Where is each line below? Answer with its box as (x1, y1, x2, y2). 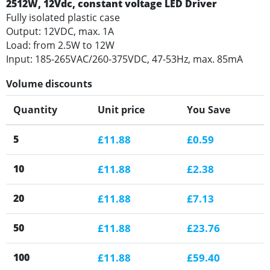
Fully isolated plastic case (6, 10, 120, 24)
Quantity (13, 102, 57, 116)
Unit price (98, 102, 145, 116)
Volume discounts (6, 77, 92, 90)
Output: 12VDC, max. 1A (6, 24, 114, 38)
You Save (187, 102, 230, 116)
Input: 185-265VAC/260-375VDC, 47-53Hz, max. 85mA (6, 52, 243, 66)
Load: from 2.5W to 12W (6, 38, 115, 52)
